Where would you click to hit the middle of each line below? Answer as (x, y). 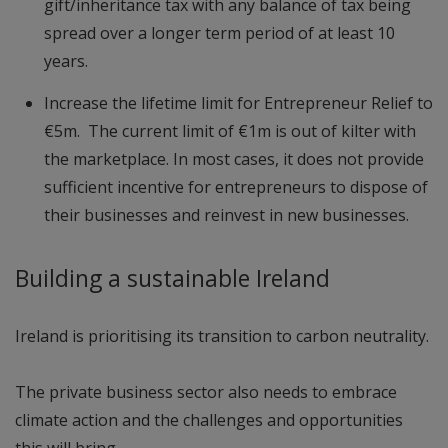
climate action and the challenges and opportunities (209, 420)
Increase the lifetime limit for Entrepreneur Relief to (238, 103)
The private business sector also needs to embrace (206, 392)
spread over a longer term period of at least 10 (219, 33)
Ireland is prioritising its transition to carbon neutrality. (222, 336)
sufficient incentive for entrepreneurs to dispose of (235, 187)
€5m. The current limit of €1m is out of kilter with (229, 131)
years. (67, 61)
